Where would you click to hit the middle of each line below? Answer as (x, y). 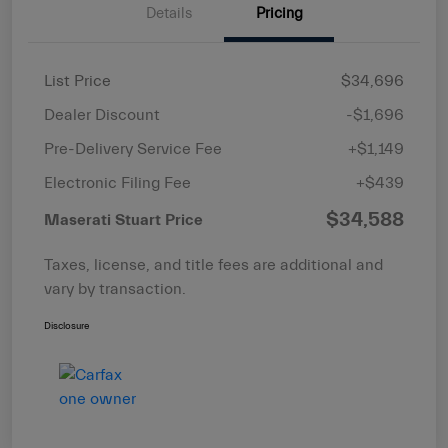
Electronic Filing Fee (117, 183)
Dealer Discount (102, 115)
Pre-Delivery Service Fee (133, 149)
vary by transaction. (115, 289)
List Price (77, 81)
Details (169, 14)
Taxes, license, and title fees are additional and (213, 265)
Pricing (279, 14)
